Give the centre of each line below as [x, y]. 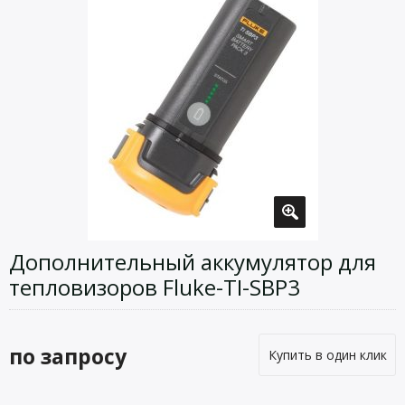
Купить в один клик [327, 355]
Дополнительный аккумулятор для [193, 262]
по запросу [68, 356]
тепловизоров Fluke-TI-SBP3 [155, 287]
